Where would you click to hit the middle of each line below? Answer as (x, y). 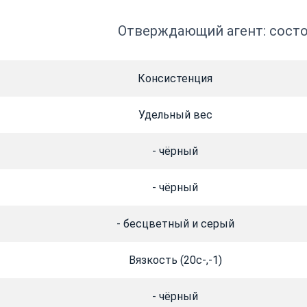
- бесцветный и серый (175, 224)
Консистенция (175, 79)
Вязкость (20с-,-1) (175, 260)
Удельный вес (175, 115)
